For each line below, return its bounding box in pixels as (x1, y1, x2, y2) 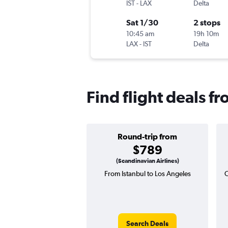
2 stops (193, 18, 220, 27)
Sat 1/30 (126, 18, 158, 27)
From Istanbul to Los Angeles (104, 169, 191, 178)
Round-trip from (118, 132, 177, 141)
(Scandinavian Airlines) (116, 157, 179, 165)
